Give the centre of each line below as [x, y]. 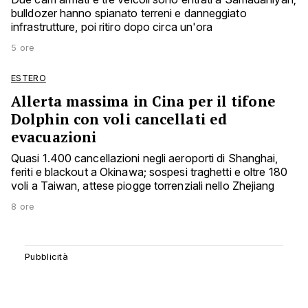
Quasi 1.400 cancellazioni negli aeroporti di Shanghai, [145, 158]
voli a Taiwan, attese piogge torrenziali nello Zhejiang [143, 186]
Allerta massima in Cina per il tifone [143, 101]
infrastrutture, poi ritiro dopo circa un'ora [112, 27]
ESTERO [29, 78]
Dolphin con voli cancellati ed [119, 119]
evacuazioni [54, 137]
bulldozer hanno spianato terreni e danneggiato [129, 13]
